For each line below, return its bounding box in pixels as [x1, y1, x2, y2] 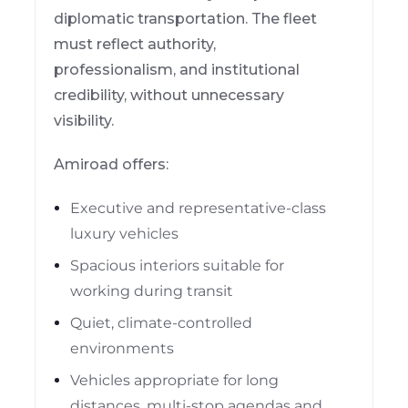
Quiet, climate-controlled [70, 313, 253, 331]
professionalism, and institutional [54, 60, 301, 78]
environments [70, 339, 175, 357]
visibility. [54, 111, 115, 129]
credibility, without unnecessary [54, 86, 285, 104]
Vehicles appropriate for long [70, 371, 280, 389]
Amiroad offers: [54, 155, 169, 173]
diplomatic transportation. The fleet [54, 9, 318, 27]
